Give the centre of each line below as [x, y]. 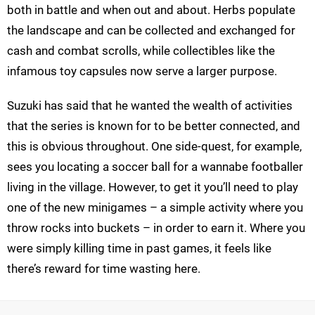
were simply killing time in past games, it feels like [139, 249]
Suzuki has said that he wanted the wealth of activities [150, 106]
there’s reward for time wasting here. [104, 269]
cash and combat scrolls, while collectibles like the [141, 51]
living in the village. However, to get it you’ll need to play [153, 187]
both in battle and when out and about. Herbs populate [151, 10]
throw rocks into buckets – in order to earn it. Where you [156, 228]
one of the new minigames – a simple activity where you [155, 208]
